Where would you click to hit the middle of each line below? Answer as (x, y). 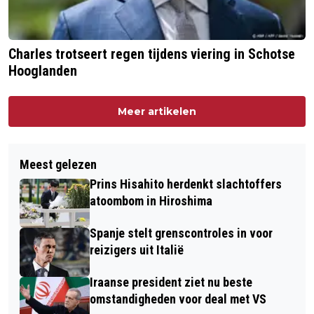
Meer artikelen (157, 112)
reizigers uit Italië (137, 250)
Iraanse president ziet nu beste (171, 282)
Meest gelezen (58, 165)
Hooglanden (43, 71)
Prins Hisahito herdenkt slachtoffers (186, 184)
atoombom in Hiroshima (151, 201)
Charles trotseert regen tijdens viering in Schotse (152, 54)
